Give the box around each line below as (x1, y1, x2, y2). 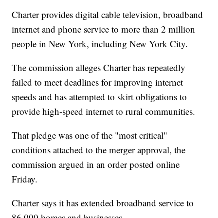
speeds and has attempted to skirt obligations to (12, 91, 187, 103)
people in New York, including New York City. (12, 37, 188, 50)
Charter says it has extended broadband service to (12, 197, 194, 209)
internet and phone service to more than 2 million (12, 23, 196, 36)
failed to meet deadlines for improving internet (12, 76, 183, 89)
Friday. (12, 173, 38, 185)
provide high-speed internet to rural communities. (12, 105, 196, 118)
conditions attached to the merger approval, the (12, 144, 186, 156)
